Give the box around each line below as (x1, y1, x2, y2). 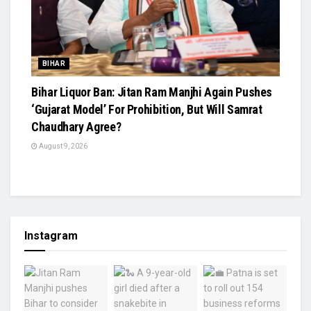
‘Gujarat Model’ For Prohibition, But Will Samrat (31, 101, 262, 117)
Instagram (24, 228, 78, 242)
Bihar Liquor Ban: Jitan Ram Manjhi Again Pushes (31, 84, 273, 99)
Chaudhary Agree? (31, 119, 121, 134)
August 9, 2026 (37, 142, 87, 150)
